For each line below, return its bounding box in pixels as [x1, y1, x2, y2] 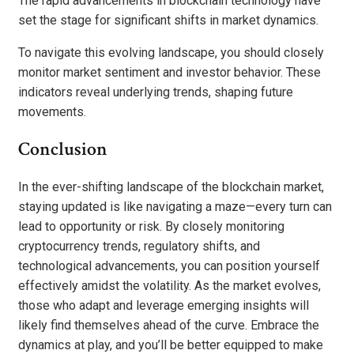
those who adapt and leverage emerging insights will [18, 298, 309, 314]
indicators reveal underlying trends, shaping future [18, 84, 293, 100]
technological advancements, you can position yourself [18, 258, 320, 274]
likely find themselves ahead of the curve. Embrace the [18, 318, 319, 333]
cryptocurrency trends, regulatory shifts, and [18, 239, 260, 254]
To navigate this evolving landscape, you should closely [18, 44, 324, 60]
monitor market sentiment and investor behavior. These [18, 64, 321, 80]
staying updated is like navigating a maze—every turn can [18, 199, 332, 215]
